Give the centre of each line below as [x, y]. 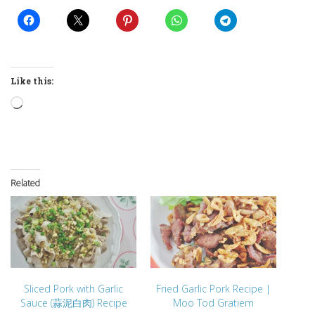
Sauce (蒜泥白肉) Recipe [73, 303]
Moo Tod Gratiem [213, 303]
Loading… [46, 104]
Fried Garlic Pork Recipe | [213, 289]
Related [25, 183]
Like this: [32, 81]
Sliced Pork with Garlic [73, 289]
